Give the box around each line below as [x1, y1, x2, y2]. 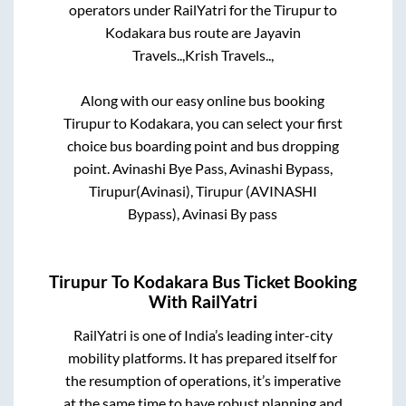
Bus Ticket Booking [208, 272, 357, 293]
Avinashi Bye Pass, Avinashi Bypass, [111, 159, 333, 177]
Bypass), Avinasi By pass [128, 204, 278, 222]
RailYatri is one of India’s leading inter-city [72, 326, 333, 344]
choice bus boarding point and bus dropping [66, 136, 339, 154]
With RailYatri [149, 292, 257, 313]
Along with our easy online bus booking [81, 91, 325, 109]
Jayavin [253, 23, 301, 41]
